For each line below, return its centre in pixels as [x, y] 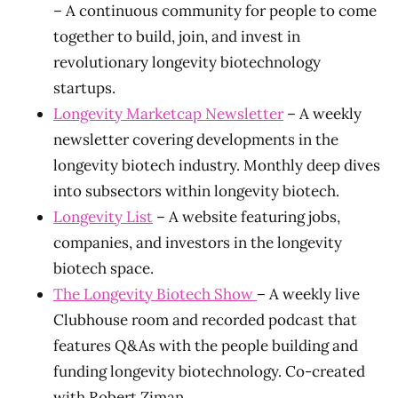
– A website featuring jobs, [247, 217]
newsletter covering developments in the [196, 139]
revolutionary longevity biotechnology [187, 62]
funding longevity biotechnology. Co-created [209, 371]
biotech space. [103, 268]
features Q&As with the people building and [206, 346]
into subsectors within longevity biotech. [196, 191]
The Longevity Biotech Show [155, 294]
